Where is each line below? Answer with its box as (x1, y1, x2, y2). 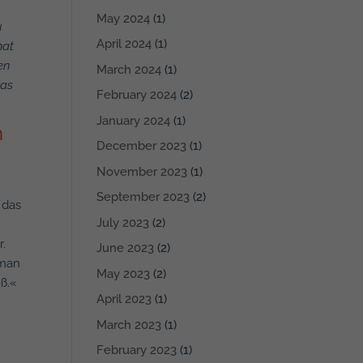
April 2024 (96, 36, 152, 52)
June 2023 (96, 241, 155, 256)
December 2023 (96, 139, 187, 154)
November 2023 (96, 164, 188, 179)
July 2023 (96, 215, 150, 230)
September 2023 (96, 190, 190, 205)
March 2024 (96, 62, 162, 77)
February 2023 (96, 343, 177, 358)
